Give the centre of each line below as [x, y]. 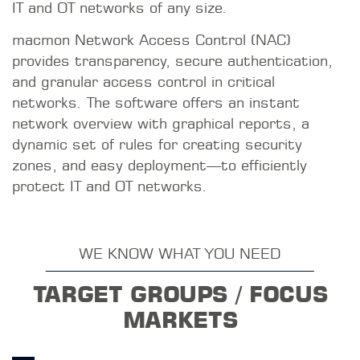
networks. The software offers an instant [156, 102]
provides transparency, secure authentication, [172, 60]
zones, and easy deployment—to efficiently [160, 165]
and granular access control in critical [143, 81]
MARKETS [180, 319]
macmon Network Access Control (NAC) [151, 39]
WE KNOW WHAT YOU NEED [180, 253]
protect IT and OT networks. [110, 186]
